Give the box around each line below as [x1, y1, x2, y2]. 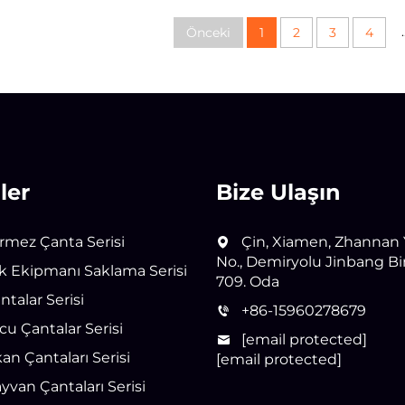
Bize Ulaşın [216, 179, 341, 205]
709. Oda [216, 273, 279, 290]
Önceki [185, 24, 231, 41]
